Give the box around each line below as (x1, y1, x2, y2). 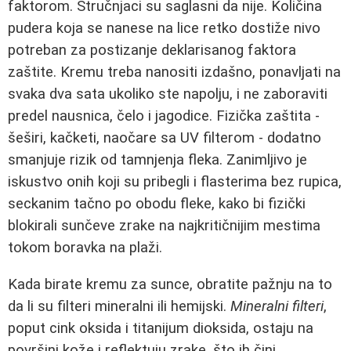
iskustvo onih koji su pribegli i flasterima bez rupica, (8, 172, 342, 190)
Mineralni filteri (230, 297, 324, 315)
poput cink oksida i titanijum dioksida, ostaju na (8, 319, 313, 337)
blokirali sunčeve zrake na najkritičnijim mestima (8, 216, 320, 234)
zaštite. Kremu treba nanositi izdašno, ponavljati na (8, 63, 341, 81)
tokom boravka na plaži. (8, 238, 162, 256)
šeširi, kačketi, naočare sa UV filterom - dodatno (8, 128, 321, 147)
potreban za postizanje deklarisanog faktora (8, 41, 296, 59)
